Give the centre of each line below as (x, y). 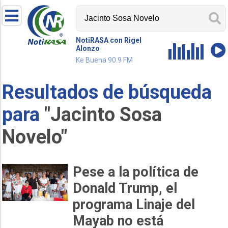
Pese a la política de (136, 172)
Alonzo (88, 48)
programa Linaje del (134, 205)
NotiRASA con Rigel (109, 40)
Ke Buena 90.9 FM (105, 60)
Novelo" (35, 137)
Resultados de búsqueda (107, 92)
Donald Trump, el (125, 189)
